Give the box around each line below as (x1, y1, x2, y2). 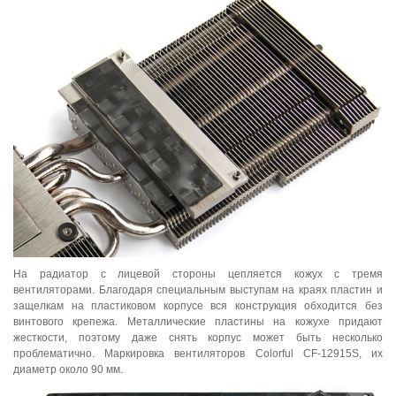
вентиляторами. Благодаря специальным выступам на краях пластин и (13, 284, 383, 297)
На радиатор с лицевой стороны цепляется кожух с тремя (13, 268, 383, 281)
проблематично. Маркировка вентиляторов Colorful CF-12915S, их (13, 347, 383, 361)
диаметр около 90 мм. (13, 363, 123, 377)
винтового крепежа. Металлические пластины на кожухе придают (13, 316, 383, 329)
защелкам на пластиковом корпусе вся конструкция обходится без (13, 300, 383, 313)
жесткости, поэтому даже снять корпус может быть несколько (13, 331, 383, 345)
